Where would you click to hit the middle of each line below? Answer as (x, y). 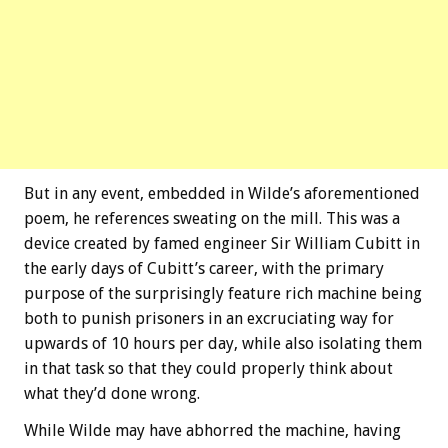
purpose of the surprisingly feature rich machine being (223, 294)
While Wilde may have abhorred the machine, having (212, 431)
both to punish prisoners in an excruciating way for (209, 319)
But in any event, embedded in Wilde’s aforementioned (222, 194)
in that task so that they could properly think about (208, 369)
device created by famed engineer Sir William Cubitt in (222, 244)
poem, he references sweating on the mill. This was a (212, 219)
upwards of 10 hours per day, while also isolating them (223, 344)
